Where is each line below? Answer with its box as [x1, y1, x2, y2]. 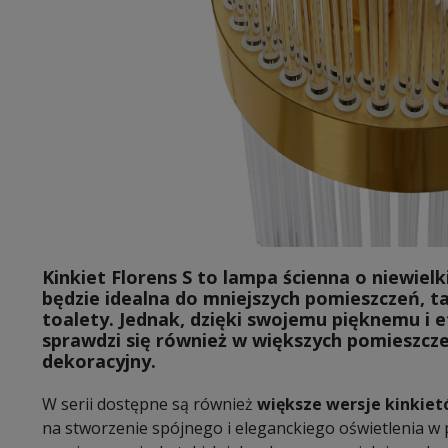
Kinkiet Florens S [42, 264, 192, 289]
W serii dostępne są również [42, 392, 257, 415]
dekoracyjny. [42, 348, 156, 373]
